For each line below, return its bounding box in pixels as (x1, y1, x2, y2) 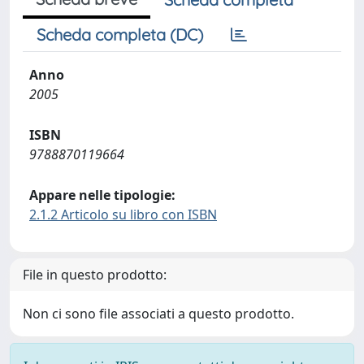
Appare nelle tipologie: (29, 186, 175, 204)
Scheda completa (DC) (37, 24, 203, 45)
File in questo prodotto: (23, 266, 167, 284)
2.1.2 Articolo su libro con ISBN (29, 206, 217, 223)
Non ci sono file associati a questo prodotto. (23, 305, 294, 323)
